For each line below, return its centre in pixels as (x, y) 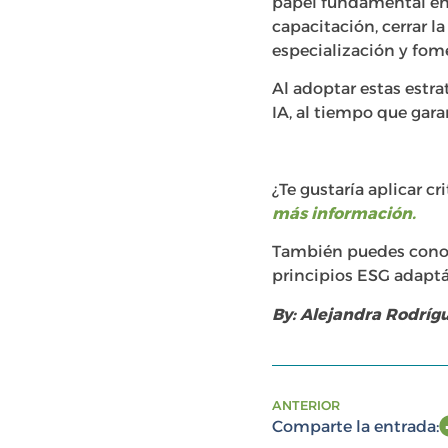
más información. (344, 213)
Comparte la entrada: (355, 427)
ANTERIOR (306, 406)
